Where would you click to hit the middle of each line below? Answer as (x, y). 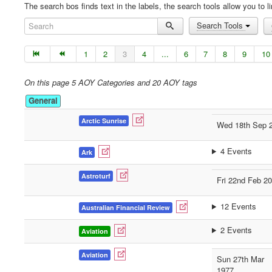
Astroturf (96, 176)
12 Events (238, 206)
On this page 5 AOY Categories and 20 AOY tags (111, 82)
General (43, 100)
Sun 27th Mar (240, 259)
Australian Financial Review (126, 207)
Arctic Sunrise (104, 121)
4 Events (236, 151)
